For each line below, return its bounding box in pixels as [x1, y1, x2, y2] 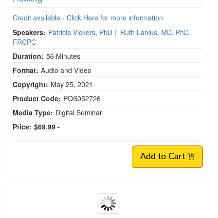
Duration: [13, 51, 44, 61]
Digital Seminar [55, 108, 102, 117]
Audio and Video [41, 65, 91, 75]
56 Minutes [46, 51, 80, 61]
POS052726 [63, 93, 101, 103]
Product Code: [13, 93, 61, 103]
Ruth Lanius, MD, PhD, [120, 27, 191, 37]
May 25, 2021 [51, 79, 95, 89]
